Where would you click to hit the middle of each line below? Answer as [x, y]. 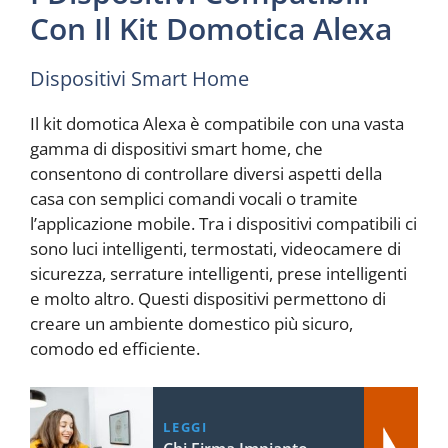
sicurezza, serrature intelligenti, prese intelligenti [218, 274]
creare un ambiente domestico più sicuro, [191, 324]
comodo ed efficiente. [115, 349]
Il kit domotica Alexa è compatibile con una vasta [217, 124]
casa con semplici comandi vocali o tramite [194, 199]
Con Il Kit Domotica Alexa [211, 29]
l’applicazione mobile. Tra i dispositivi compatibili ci [223, 224]
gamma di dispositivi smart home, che [176, 149]
